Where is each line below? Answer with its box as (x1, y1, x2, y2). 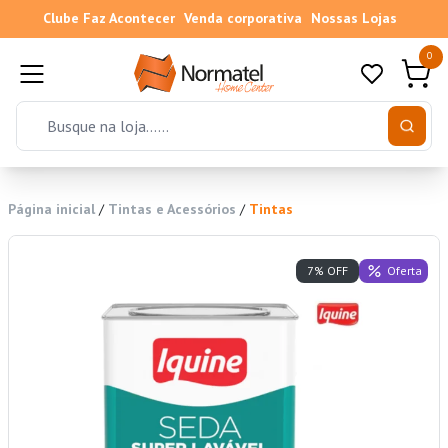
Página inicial (8, 200, 95, 219)
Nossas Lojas (310, 9, 397, 27)
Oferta (386, 262, 422, 278)
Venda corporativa (183, 9, 302, 27)
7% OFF (307, 263, 348, 279)
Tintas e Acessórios (108, 200, 236, 219)
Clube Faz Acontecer (42, 9, 175, 27)
